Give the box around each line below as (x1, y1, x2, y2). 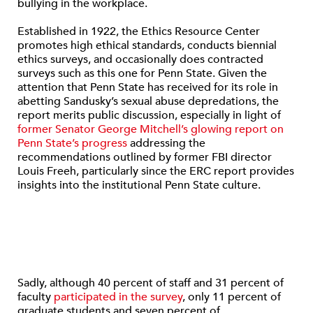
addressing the (127, 135, 205, 151)
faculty (17, 289, 54, 305)
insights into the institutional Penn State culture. (17, 177, 261, 193)
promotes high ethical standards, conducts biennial (17, 37, 277, 53)
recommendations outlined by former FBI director (17, 149, 272, 165)
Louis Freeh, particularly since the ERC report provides (17, 163, 294, 179)
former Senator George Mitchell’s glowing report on (17, 121, 284, 137)
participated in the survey (54, 289, 182, 305)
